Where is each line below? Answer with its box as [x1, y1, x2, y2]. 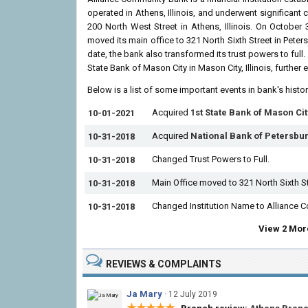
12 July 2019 [168, 289, 217, 299]
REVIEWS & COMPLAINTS [106, 258, 221, 269]
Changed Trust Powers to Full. [152, 154, 269, 164]
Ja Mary [126, 289, 162, 299]
